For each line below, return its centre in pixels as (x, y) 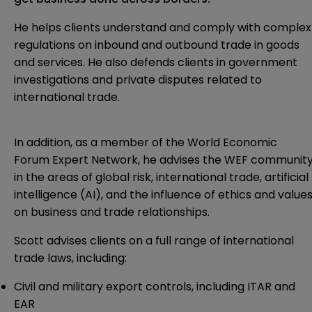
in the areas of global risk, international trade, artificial (161, 177)
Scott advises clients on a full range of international (154, 240)
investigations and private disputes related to (138, 79)
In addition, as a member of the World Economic (146, 142)
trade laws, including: (70, 258)
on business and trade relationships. (112, 212)
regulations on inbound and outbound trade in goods (157, 45)
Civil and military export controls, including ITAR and (155, 286)
